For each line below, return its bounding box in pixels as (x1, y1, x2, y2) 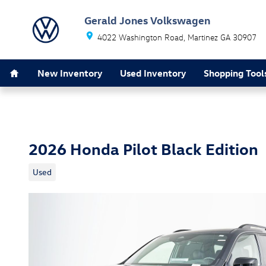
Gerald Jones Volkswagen (84, 13, 210, 27)
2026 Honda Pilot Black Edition (28, 138, 258, 159)
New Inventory (37, 66, 102, 79)
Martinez (188, 32, 218, 42)
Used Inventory (120, 66, 186, 79)
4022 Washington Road (97, 32, 183, 42)
